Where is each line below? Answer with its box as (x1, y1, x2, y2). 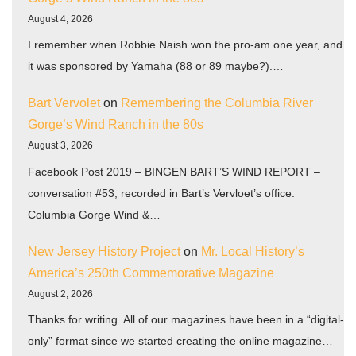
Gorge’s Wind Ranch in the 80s (28, 118, 203, 132)
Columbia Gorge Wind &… (28, 207, 161, 221)
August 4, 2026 (28, 13, 93, 25)
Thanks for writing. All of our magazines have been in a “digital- (28, 313, 344, 327)
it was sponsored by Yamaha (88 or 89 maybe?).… (28, 59, 284, 72)
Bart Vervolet (28, 96, 100, 110)
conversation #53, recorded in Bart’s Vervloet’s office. (28, 186, 295, 199)
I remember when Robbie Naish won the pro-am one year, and (28, 37, 342, 51)
